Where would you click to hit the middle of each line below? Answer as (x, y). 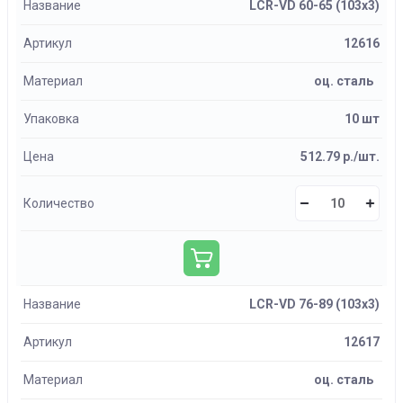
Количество (59, 203)
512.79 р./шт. (340, 157)
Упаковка (51, 119)
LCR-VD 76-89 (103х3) (314, 304)
